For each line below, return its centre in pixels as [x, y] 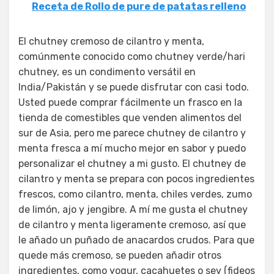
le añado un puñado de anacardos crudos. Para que [136, 240]
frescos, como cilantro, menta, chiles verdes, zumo [135, 194]
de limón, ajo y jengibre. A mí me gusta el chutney [133, 210]
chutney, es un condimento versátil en [107, 72]
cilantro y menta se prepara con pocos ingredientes [136, 179]
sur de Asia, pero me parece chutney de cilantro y [132, 133]
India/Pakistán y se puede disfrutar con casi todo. [134, 87]
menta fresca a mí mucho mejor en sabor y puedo [132, 149]
